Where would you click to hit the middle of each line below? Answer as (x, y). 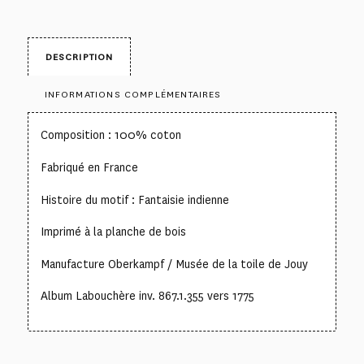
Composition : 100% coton (110, 136)
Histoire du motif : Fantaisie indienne (134, 200)
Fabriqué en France (89, 167)
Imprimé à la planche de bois (113, 232)
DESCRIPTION (79, 57)
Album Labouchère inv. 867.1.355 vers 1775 (147, 297)
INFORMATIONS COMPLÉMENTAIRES (133, 95)
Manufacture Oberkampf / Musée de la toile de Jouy (174, 264)
